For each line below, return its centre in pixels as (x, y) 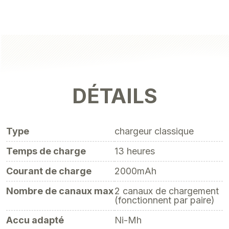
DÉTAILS (114, 96)
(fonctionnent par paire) (165, 200)
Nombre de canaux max (60, 191)
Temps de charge (46, 151)
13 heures (135, 151)
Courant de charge (49, 171)
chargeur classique (154, 131)
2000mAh (135, 171)
